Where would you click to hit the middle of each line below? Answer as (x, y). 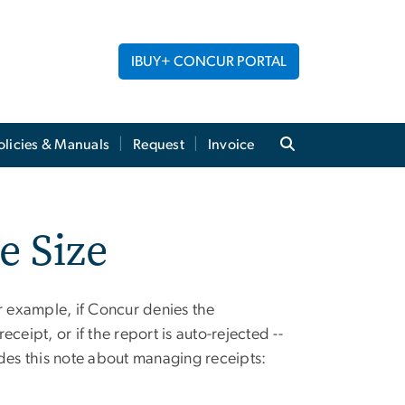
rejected (243, 335)
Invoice (231, 145)
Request (159, 145)
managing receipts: (199, 359)
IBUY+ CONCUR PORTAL (209, 62)
